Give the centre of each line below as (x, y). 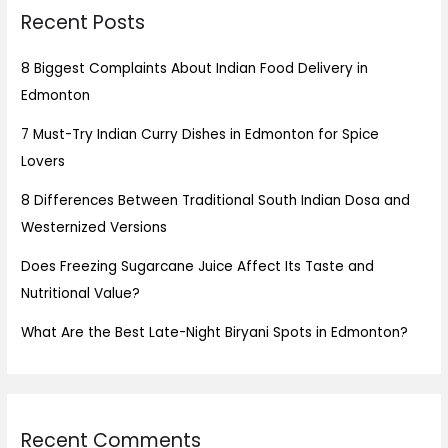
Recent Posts (83, 22)
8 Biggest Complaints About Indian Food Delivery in (195, 69)
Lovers (45, 162)
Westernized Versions (96, 228)
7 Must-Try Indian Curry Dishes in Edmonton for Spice (200, 135)
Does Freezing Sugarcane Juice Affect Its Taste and (198, 267)
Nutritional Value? (83, 294)
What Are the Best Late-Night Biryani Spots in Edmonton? (217, 333)
